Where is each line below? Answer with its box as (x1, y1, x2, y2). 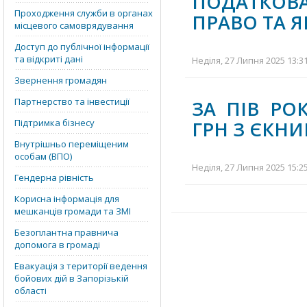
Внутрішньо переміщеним (14, 138, 129, 150)
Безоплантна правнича (14, 226, 119, 238)
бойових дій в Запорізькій (14, 272, 129, 284)
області (14, 284, 47, 297)
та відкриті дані (14, 53, 83, 65)
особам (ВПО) (14, 150, 72, 162)
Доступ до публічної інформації (14, 40, 149, 53)
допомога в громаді (14, 238, 100, 251)
